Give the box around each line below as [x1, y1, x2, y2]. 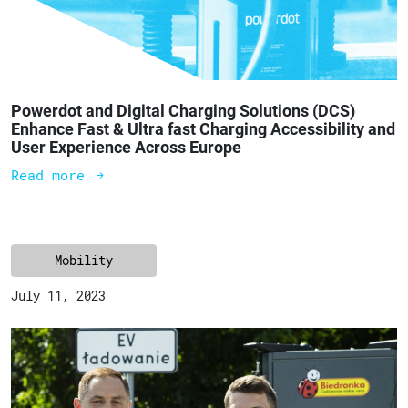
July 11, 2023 [11, 287, 106, 305]
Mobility [55, 251, 113, 270]
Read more [11, 166, 93, 185]
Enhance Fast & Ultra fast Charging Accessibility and [11, 119, 395, 139]
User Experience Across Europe [11, 138, 241, 158]
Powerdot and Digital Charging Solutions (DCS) [11, 101, 355, 121]
